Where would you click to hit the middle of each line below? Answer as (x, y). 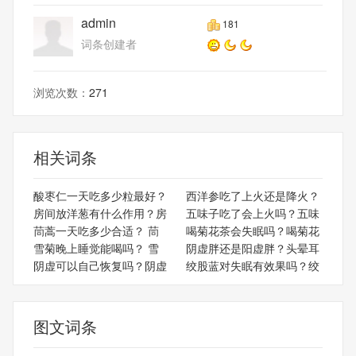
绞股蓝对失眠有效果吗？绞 (252, 265)
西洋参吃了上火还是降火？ (252, 195)
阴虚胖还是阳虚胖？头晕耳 (252, 248)
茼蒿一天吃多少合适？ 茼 (96, 230)
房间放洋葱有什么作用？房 (100, 213)
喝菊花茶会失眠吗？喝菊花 (252, 230)
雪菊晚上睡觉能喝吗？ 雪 (96, 248)
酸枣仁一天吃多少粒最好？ (100, 195)
